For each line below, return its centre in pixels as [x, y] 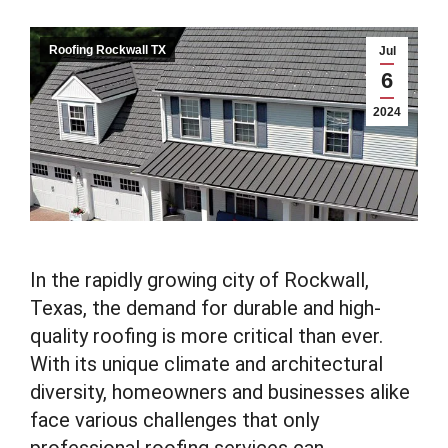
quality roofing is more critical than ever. [206, 336]
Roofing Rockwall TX [107, 50]
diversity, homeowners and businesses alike [220, 392]
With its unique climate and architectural [206, 364]
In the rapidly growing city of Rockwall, [199, 280]
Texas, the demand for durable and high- [205, 308]
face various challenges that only [174, 420]
